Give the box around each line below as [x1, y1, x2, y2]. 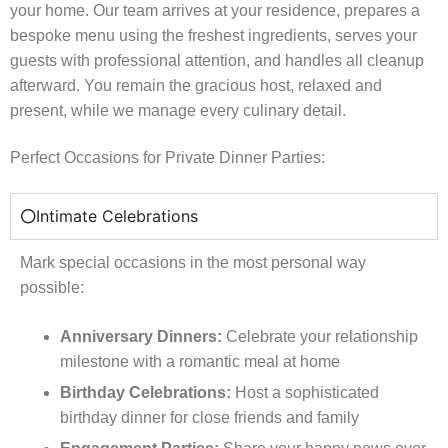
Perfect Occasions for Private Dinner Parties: [10, 149, 325, 167]
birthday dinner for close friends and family [60, 409, 359, 427]
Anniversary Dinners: [60, 328, 222, 346]
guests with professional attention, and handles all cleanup [10, 51, 424, 69]
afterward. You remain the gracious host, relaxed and [10, 76, 382, 94]
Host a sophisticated [231, 384, 379, 402]
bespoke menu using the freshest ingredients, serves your [10, 26, 417, 44]
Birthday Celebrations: [60, 384, 231, 402]
